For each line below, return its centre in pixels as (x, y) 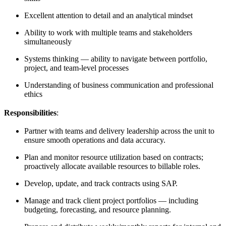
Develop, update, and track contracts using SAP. (102, 183)
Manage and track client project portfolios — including (111, 200)
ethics (34, 94)
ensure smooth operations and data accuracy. (96, 140)
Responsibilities (30, 112)
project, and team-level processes (77, 68)
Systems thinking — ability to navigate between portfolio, (116, 59)
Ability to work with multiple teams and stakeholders (108, 33)
